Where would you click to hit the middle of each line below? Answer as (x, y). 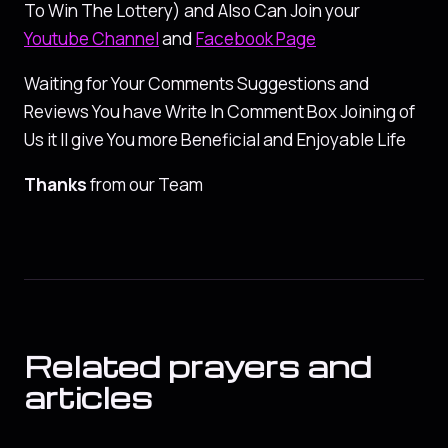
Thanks (55, 185)
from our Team (145, 185)
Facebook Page (256, 38)
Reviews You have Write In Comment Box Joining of (219, 112)
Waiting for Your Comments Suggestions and (197, 84)
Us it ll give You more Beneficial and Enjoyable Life (215, 140)
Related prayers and (197, 366)
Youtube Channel (91, 38)
